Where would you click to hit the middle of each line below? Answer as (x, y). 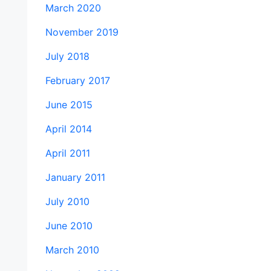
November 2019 (82, 32)
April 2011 (67, 153)
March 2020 (73, 8)
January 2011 (75, 177)
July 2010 (67, 201)
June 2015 (69, 105)
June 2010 (69, 226)
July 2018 (67, 56)
